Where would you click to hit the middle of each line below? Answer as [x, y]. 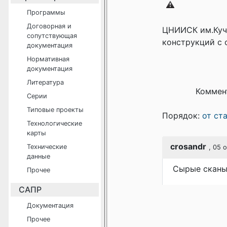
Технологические [54, 123]
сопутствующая [52, 36]
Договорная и [49, 26]
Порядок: [182, 116]
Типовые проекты [55, 110]
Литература [45, 82]
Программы [46, 12]
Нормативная [48, 59]
